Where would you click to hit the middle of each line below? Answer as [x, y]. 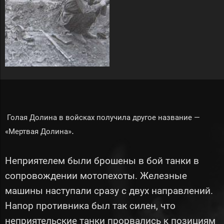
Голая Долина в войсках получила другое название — [102, 117]
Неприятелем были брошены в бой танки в [102, 161]
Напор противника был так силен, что [90, 206]
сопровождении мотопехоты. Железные [96, 176]
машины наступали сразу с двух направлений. [109, 191]
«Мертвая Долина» [38, 131]
